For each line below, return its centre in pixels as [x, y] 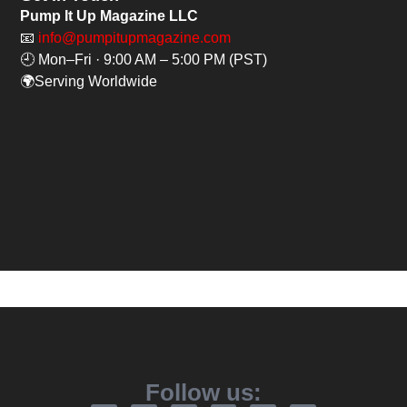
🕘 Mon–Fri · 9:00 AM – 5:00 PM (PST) [144, 60]
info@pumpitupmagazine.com [135, 38]
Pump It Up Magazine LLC [109, 16]
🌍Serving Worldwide [89, 82]
